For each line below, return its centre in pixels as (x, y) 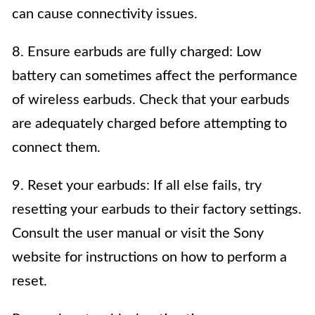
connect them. (56, 148)
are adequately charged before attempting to (149, 124)
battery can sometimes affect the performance (155, 76)
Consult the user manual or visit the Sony (138, 234)
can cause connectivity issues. (105, 14)
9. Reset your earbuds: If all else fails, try (137, 186)
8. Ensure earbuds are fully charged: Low (137, 52)
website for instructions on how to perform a (149, 258)
